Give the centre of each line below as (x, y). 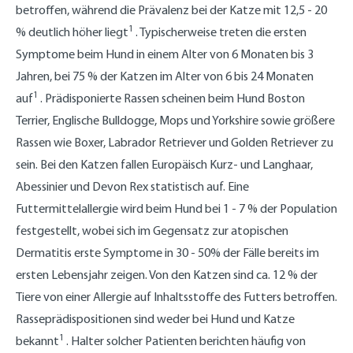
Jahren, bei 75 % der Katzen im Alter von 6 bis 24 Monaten (165, 76)
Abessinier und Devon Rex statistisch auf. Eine (132, 186)
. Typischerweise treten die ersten (220, 32)
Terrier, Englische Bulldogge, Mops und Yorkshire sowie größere (175, 120)
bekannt (37, 340)
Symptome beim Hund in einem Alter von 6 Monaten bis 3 (165, 54)
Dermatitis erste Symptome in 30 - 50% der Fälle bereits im (167, 252)
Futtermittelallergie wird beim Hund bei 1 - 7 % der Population (176, 208)
